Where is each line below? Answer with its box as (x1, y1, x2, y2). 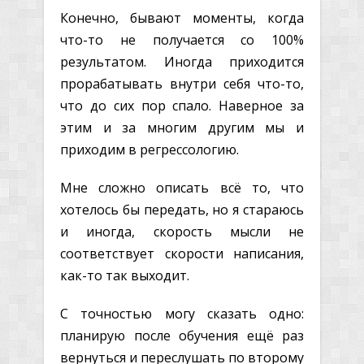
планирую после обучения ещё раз (60, 326, 304, 344)
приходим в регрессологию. (60, 140, 239, 158)
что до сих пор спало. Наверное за (60, 96, 304, 115)
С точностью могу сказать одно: (60, 304, 304, 323)
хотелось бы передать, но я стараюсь (60, 200, 304, 219)
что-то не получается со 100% (60, 30, 304, 49)
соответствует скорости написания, (60, 244, 304, 262)
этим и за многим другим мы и (60, 118, 304, 136)
